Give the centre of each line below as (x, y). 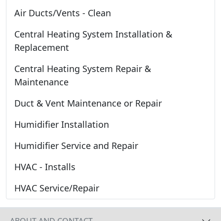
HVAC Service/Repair (57, 188)
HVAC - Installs (45, 166)
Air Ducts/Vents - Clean (63, 13)
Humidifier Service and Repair (76, 145)
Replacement (42, 47)
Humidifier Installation (62, 124)
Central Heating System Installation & (93, 34)
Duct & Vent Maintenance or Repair (88, 103)
